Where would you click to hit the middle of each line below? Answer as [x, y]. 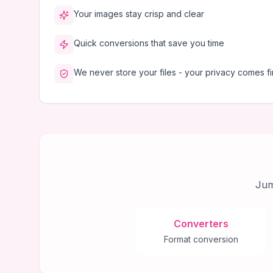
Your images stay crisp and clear [139, 14]
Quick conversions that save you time [149, 43]
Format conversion [201, 239]
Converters [201, 224]
